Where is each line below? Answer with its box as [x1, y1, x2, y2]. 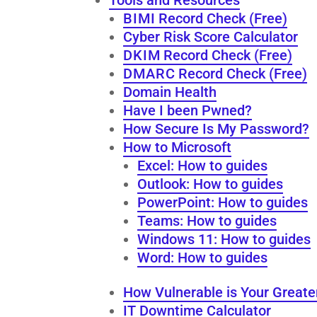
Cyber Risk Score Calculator [123, 28, 299, 45]
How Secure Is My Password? [123, 120, 310, 137]
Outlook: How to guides [137, 175, 284, 192]
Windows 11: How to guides [137, 230, 311, 248]
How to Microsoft [123, 138, 232, 156]
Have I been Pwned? [123, 101, 253, 119]
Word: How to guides [137, 248, 268, 266]
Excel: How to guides [137, 156, 268, 174]
